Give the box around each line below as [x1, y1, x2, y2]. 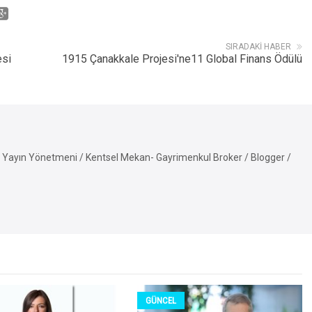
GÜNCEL [146, 295, 177, 306]
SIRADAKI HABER [226, 42, 291, 52]
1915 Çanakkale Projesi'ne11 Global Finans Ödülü [62, 52, 302, 66]
